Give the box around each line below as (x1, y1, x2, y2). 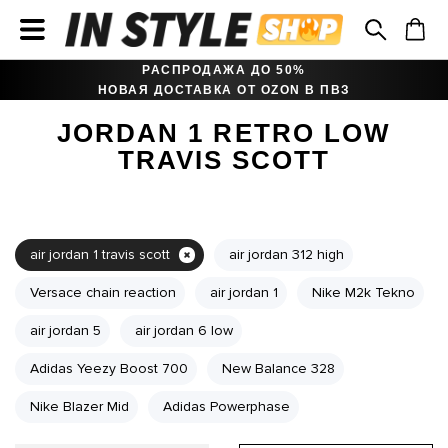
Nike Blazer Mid (30, 398, 129, 415)
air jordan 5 (30, 322, 101, 339)
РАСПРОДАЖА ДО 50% (142, 63, 306, 77)
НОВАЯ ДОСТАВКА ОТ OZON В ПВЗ (97, 83, 351, 97)
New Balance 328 (222, 360, 335, 377)
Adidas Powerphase (163, 398, 290, 415)
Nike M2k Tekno (312, 284, 415, 301)
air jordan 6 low (135, 322, 233, 339)
